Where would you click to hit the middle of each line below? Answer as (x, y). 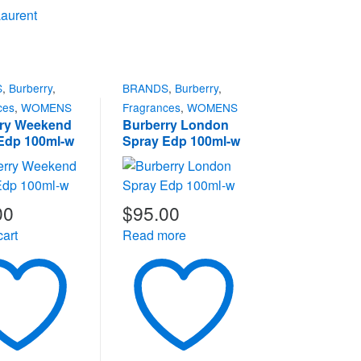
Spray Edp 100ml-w (182, 140)
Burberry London (176, 124)
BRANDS (146, 87)
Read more (155, 235)
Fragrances (152, 107)
